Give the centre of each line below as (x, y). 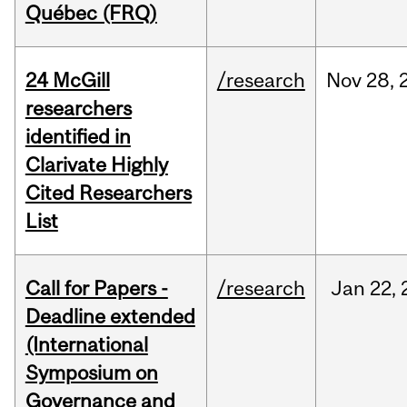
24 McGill (67, 80)
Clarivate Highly (96, 165)
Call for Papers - (96, 288)
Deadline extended (110, 317)
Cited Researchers (108, 193)
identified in (78, 137)
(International (86, 345)
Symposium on (91, 373)
